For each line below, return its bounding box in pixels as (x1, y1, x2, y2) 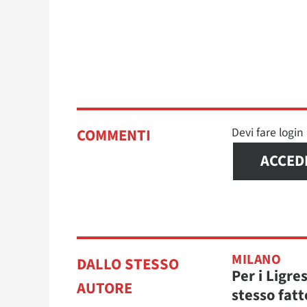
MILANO (232, 249, 281, 269)
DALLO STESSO (77, 253, 179, 275)
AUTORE (77, 277, 132, 299)
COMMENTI (77, 124, 151, 147)
